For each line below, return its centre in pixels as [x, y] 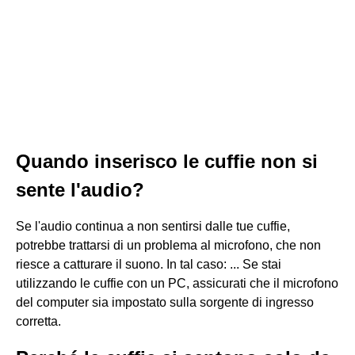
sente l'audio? [80, 190]
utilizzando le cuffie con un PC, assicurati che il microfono [177, 283]
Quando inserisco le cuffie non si [167, 161]
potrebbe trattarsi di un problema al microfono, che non [168, 245]
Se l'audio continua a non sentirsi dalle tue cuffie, [153, 226]
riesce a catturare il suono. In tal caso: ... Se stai [149, 264]
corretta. [38, 321]
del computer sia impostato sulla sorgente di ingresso [165, 302]
